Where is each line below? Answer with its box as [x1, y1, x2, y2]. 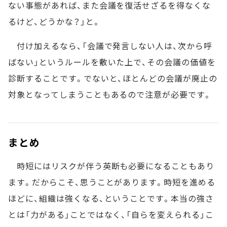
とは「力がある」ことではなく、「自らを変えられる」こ [8, 208, 214, 220]
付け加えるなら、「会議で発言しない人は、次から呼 [8, 40, 212, 52]
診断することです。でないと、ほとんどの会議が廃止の [8, 72, 217, 84]
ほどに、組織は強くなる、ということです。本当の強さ [8, 192, 214, 204]
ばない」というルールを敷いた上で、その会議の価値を [8, 56, 216, 68]
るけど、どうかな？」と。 [8, 15, 101, 27]
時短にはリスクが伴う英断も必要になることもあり [8, 160, 215, 172]
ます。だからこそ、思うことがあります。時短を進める [8, 176, 215, 188]
